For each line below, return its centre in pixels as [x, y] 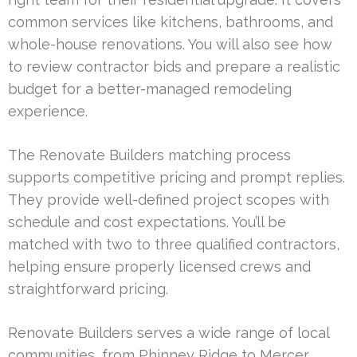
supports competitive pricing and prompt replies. [177, 177]
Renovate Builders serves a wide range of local [169, 332]
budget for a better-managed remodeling [150, 88]
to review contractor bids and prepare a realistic [174, 66]
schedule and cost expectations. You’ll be [147, 222]
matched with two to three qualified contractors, [174, 244]
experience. [48, 111]
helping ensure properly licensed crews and [159, 266]
